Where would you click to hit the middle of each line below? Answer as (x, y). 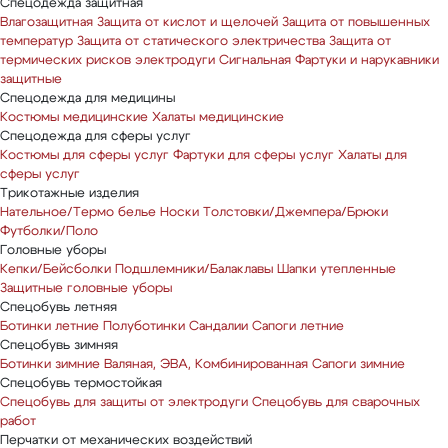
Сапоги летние (298, 326)
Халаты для (372, 155)
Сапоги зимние (358, 364)
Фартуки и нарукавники (367, 60)
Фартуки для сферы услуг (253, 155)
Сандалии (218, 326)
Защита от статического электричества (201, 41)
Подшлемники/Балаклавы (194, 269)
